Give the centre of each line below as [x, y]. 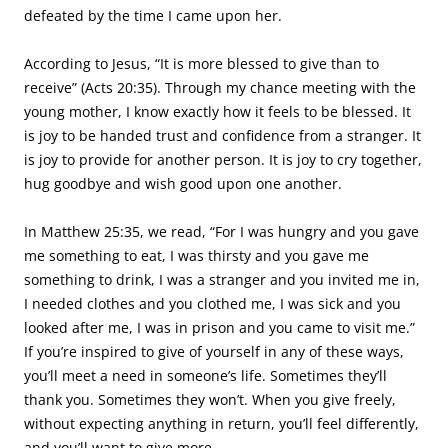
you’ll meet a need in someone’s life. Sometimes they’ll [205, 375]
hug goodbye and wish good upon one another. [183, 183]
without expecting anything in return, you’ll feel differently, [221, 423]
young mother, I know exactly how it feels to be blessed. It [217, 111]
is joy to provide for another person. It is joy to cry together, [223, 159]
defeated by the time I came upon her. [153, 15]
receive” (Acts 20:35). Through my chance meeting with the [220, 87]
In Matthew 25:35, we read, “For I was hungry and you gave [221, 231]
